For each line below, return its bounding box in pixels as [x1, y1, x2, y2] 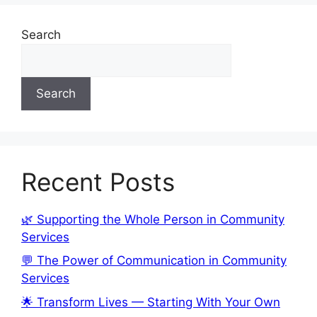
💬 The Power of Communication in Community [21, 253, 287, 268]
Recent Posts [21, 166, 175, 197]
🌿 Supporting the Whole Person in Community [21, 212, 284, 226]
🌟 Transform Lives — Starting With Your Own [21, 294, 280, 309]
